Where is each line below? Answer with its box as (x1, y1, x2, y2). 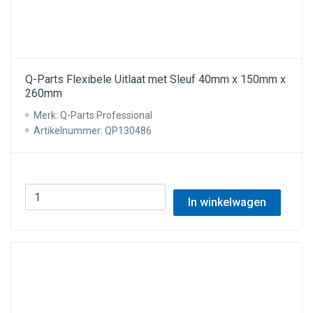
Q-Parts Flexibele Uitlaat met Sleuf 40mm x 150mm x (25, 73, 286, 86)
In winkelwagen (187, 196, 266, 209)
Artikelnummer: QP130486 (34, 125, 152, 136)
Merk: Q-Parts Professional (34, 110, 152, 121)
